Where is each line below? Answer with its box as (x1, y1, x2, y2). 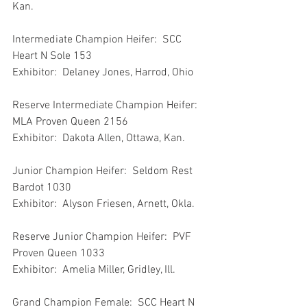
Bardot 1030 (12, 180, 71, 195)
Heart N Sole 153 (12, 49, 92, 63)
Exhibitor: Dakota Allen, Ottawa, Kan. (12, 131, 185, 145)
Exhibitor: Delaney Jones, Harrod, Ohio (12, 65, 193, 79)
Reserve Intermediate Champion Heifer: (12, 98, 203, 112)
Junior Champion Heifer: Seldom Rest (12, 164, 195, 178)
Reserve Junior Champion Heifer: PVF (12, 230, 194, 244)
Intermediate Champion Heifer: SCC (12, 32, 184, 47)
